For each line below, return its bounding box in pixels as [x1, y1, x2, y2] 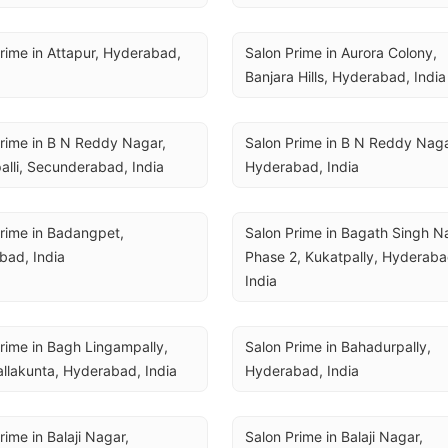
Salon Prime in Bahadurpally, [245, 338, 431, 355]
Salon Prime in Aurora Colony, [245, 44, 437, 61]
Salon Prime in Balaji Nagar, [245, 428, 423, 445]
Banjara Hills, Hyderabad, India [245, 68, 446, 85]
